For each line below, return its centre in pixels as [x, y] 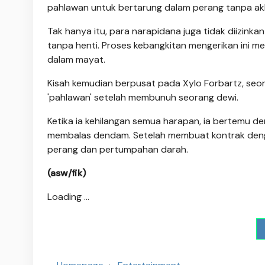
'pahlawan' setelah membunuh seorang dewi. [143, 98]
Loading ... [68, 197]
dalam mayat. [76, 60]
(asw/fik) [67, 173]
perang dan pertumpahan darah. [118, 150]
